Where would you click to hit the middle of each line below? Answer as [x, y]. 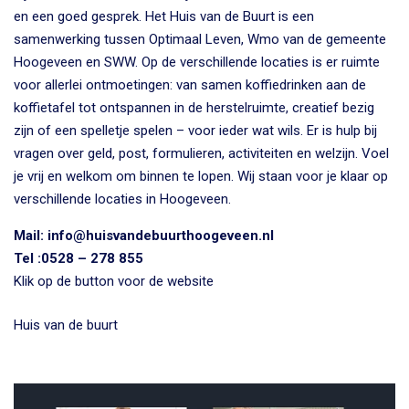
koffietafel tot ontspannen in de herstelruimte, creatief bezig [194, 108]
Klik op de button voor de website [114, 282]
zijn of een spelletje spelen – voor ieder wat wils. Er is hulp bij [195, 131]
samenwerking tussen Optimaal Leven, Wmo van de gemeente [200, 40]
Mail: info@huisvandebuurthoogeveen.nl [144, 236]
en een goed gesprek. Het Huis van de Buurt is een [164, 17]
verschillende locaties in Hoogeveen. [122, 199]
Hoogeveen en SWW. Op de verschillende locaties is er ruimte [197, 63]
